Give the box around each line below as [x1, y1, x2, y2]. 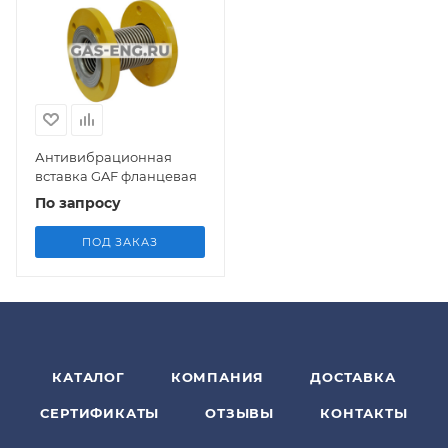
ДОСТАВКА [310, 369, 396, 385]
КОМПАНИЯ [170, 369, 265, 385]
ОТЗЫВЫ [205, 405, 275, 421]
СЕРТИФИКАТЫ [40, 405, 160, 421]
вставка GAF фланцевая [35, 167, 197, 184]
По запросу [35, 193, 121, 212]
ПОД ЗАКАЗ [82, 234, 158, 249]
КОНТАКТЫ [320, 405, 408, 421]
